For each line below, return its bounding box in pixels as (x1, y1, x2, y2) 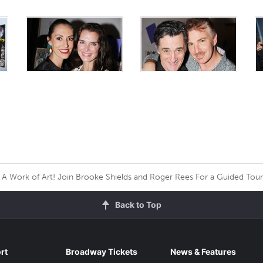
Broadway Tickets (65, 246, 137, 257)
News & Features (170, 246, 236, 257)
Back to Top (114, 199, 161, 210)
